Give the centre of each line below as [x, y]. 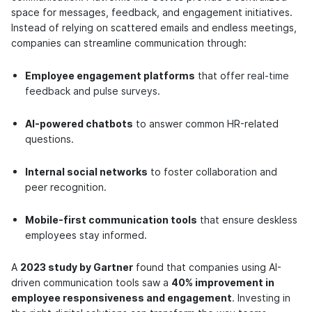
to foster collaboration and [212, 172]
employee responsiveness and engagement [122, 298]
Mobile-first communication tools [111, 220]
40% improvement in [223, 283]
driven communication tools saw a [91, 283]
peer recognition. [66, 188]
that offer [221, 76]
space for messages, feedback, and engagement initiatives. [152, 13]
